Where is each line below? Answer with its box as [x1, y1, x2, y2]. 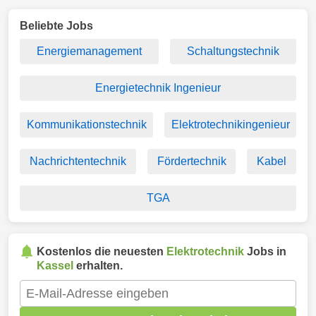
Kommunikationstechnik [26, 119, 147, 130]
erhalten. [73, 260, 123, 272]
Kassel [37, 260, 73, 272]
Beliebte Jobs [20, 20, 93, 32]
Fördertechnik [157, 155, 226, 167]
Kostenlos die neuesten [37, 245, 166, 257]
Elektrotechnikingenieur [171, 119, 290, 130]
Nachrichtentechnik [29, 155, 126, 167]
